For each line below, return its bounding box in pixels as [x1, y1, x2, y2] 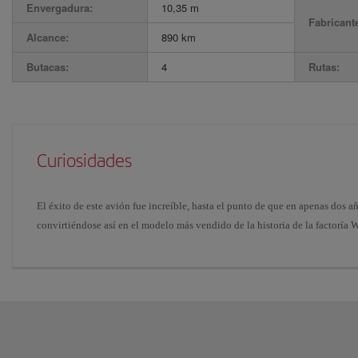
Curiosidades [37, 149, 132, 172]
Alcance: [26, 30, 69, 45]
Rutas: [308, 59, 340, 74]
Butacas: [26, 59, 69, 74]
